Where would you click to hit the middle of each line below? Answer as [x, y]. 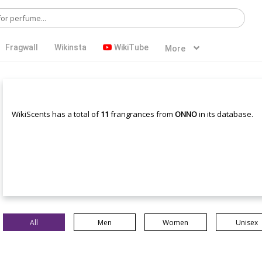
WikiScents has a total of [56, 114]
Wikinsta [70, 47]
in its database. [225, 114]
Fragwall [22, 47]
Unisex [247, 222]
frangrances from [142, 114]
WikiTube [130, 47]
